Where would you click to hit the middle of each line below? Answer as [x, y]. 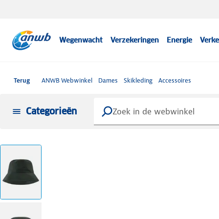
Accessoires [175, 80]
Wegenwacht [81, 40]
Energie [180, 40]
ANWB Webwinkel [67, 80]
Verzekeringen [135, 40]
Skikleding [138, 80]
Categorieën [52, 111]
